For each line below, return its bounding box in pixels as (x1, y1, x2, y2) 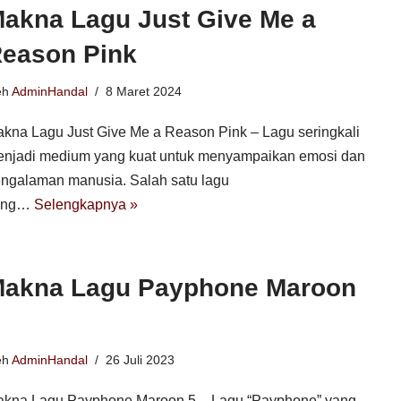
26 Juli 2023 (105, 353, 175, 367)
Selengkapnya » (33, 197, 138, 212)
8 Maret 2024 (105, 84, 182, 98)
